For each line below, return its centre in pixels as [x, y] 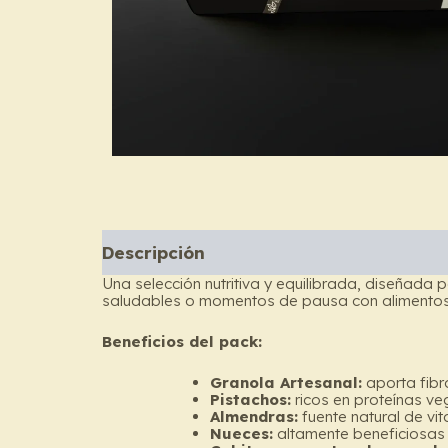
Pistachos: [250, 399]
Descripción [153, 252]
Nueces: [241, 433]
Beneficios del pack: [182, 341]
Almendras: [253, 416]
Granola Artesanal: [285, 382]
